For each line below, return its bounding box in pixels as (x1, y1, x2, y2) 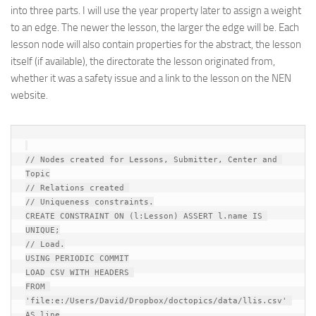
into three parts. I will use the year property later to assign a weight (11, 4, 301, 17)
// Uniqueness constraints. (25, 197, 154, 207)
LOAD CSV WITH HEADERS (25, 267, 134, 277)
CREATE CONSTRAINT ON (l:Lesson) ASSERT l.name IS (25, 211, 262, 221)
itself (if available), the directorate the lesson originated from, (11, 55, 275, 68)
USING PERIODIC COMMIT (25, 253, 129, 263)
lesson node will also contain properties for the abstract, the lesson (11, 38, 301, 51)
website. (11, 89, 48, 102)
